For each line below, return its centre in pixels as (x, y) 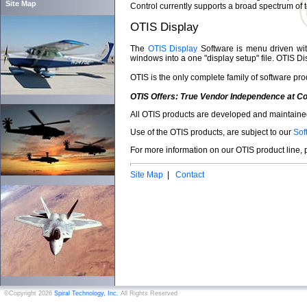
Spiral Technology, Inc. (85, 293)
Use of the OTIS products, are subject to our (212, 132)
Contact (190, 175)
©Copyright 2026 (28, 293)
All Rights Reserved (148, 293)
